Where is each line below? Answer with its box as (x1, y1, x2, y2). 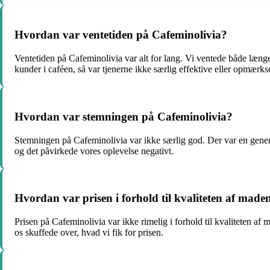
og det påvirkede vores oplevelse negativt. (14, 145, 174, 156)
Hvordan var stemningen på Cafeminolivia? (14, 110, 233, 123)
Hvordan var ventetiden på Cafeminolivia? (14, 28, 227, 42)
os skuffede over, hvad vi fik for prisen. (14, 227, 163, 238)
